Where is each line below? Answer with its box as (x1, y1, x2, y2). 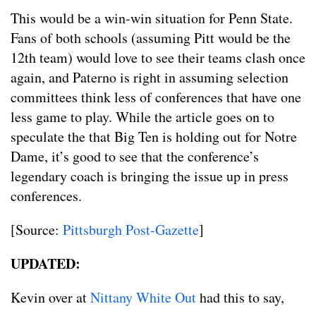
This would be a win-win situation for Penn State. (11, 8, 293, 28)
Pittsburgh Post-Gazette (63, 220, 199, 240)
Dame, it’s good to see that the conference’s (11, 147, 259, 166)
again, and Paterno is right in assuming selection (11, 68, 288, 87)
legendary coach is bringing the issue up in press (11, 166, 288, 186)
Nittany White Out (90, 288, 196, 308)
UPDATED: (11, 253, 80, 274)
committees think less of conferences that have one (11, 87, 301, 107)
